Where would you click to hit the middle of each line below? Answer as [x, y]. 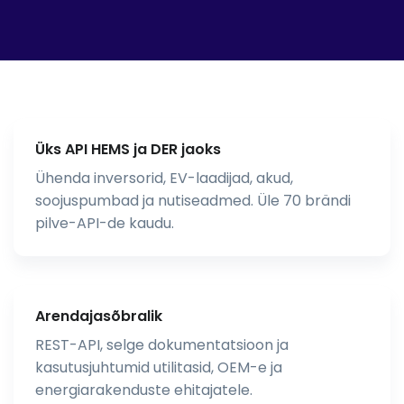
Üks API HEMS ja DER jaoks [128, 149]
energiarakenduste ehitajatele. [144, 390]
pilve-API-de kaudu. [105, 223]
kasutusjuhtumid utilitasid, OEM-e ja [159, 367]
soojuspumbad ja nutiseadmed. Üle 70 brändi [193, 200]
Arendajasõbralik [99, 316]
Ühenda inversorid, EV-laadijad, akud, [164, 178]
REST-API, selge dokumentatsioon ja [162, 344]
